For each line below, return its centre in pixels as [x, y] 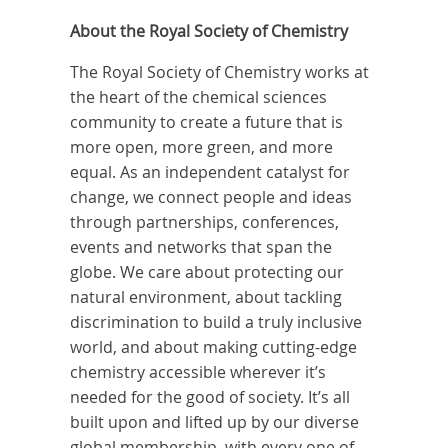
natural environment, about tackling [206, 297]
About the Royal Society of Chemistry [209, 31]
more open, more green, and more [202, 147]
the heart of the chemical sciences [199, 97]
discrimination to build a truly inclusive [216, 322]
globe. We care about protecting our [207, 272]
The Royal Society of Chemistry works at [220, 72]
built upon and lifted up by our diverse [215, 422]
